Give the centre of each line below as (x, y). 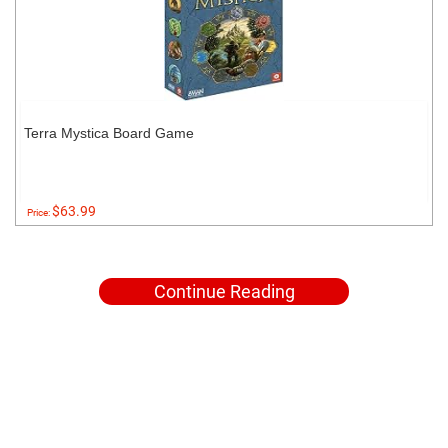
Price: (39, 212)
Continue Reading (224, 291)
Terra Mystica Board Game (109, 133)
